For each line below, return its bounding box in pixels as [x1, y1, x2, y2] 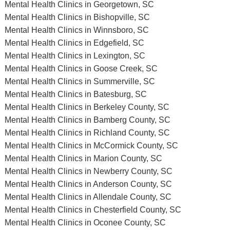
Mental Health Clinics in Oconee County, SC [4, 218, 166, 227]
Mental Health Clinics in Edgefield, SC [4, 39, 144, 47]
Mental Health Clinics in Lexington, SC [4, 51, 145, 60]
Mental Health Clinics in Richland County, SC [4, 128, 170, 137]
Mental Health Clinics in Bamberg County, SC [4, 116, 170, 124]
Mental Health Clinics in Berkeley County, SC [4, 103, 169, 111]
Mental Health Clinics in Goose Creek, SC [4, 64, 158, 73]
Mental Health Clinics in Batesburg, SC [4, 90, 147, 99]
